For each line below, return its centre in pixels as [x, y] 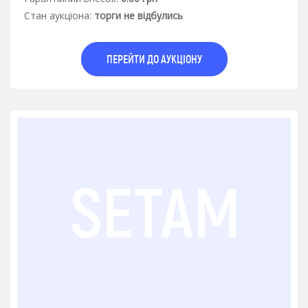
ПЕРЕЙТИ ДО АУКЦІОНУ [154, 58]
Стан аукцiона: [58, 15]
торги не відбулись [139, 15]
